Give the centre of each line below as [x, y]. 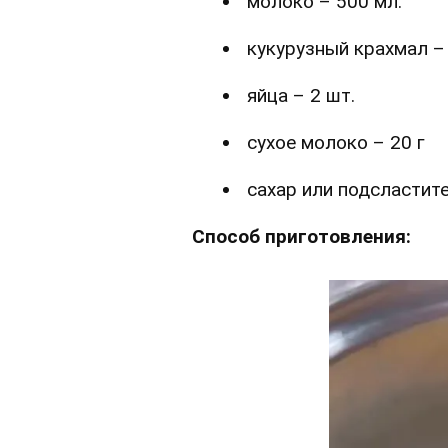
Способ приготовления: [301, 236]
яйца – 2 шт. [301, 95]
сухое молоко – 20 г [336, 142]
